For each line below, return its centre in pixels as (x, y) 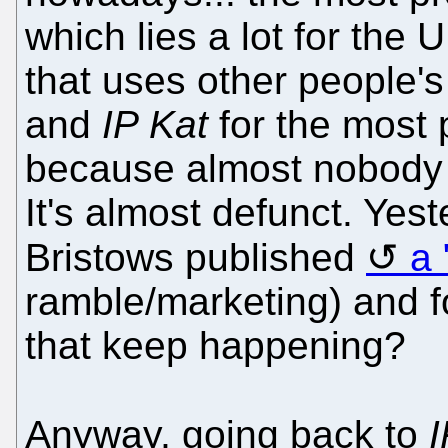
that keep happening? (215, 345)
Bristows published (195, 257)
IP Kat (155, 124)
